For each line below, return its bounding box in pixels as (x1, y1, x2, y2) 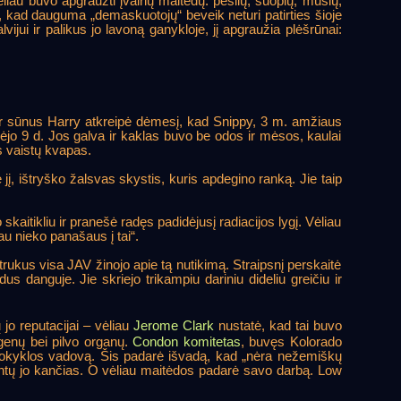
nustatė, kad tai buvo (213, 318, 342, 333)
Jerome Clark (132, 318, 214, 333)
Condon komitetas (132, 334, 241, 349)
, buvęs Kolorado (240, 334, 342, 349)
